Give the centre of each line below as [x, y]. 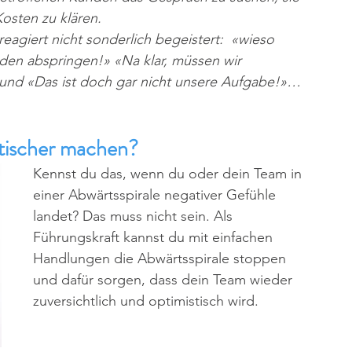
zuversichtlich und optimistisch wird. [148, 301]
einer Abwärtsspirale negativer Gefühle [156, 195]
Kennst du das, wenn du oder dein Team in [169, 174]
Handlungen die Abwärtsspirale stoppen [161, 258]
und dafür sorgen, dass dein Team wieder [165, 280]
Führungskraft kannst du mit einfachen [155, 237]
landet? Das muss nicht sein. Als [135, 216]
